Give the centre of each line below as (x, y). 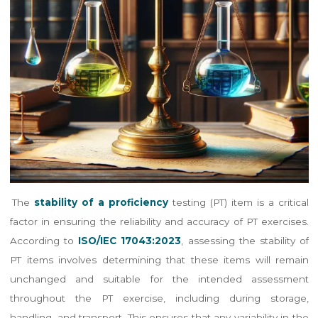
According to (44, 240)
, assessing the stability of (245, 240)
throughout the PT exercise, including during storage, (159, 298)
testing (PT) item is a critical (238, 202)
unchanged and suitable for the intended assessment (159, 279)
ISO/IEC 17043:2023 (129, 240)
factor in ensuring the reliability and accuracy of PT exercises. (159, 221)
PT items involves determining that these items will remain (159, 259)
